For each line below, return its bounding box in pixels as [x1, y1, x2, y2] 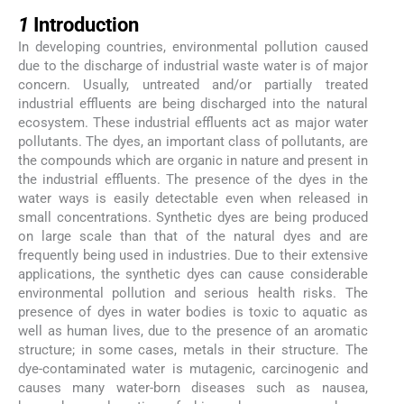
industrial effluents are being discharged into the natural [18, 96, 368, 113]
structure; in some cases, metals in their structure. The [18, 342, 368, 359]
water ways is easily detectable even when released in [18, 190, 368, 207]
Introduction [33, 14, 139, 37]
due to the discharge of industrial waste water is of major [18, 58, 368, 75]
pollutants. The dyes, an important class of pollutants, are [18, 133, 368, 151]
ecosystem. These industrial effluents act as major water [18, 115, 368, 132]
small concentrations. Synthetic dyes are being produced [18, 209, 368, 226]
